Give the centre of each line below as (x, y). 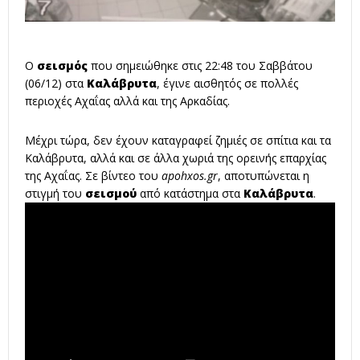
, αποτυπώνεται (260, 176)
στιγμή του (55, 194)
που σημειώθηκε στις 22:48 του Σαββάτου (200, 65)
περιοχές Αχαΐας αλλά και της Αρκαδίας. (127, 100)
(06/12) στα (56, 83)
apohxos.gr (190, 176)
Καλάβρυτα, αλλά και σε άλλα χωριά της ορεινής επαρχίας (176, 158)
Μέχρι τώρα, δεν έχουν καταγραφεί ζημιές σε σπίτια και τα (178, 141)
